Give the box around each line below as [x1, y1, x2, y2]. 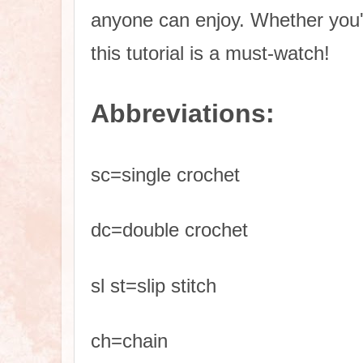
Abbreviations [91, 99, 266, 129]
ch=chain [91, 329, 168, 352]
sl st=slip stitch [91, 274, 216, 297]
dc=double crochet [91, 219, 248, 241]
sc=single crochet [91, 163, 240, 186]
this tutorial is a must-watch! [91, 41, 330, 64]
